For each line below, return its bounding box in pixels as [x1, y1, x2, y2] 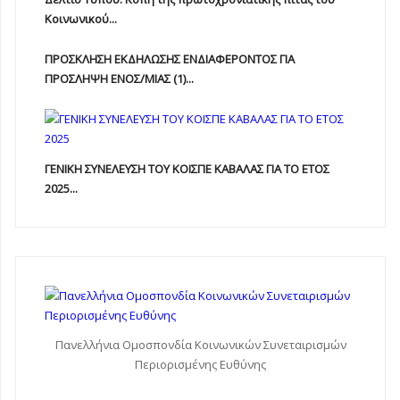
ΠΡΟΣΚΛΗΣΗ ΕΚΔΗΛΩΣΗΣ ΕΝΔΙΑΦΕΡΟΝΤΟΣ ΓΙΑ [45, 51, 295, 67]
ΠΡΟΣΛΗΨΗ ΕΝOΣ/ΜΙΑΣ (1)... [45, 71, 194, 87]
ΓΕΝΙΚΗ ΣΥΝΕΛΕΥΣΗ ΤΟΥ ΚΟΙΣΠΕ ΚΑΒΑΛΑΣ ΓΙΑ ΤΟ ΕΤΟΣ [45, 160, 329, 177]
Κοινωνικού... [45, 11, 117, 27]
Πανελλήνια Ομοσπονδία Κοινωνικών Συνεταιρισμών [54, 337, 346, 353]
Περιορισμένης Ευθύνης [135, 356, 266, 372]
